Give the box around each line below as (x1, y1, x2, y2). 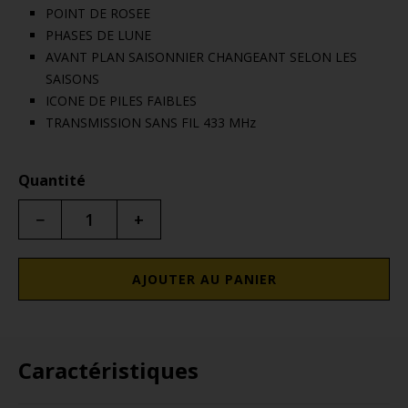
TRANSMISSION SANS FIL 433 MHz (46, 114, 256, 131)
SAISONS (46, 70, 99, 87)
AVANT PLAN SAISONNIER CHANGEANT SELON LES (46, 48, 357, 66)
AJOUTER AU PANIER (131, 270, 277, 288)
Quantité (18, 170, 86, 190)
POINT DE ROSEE (46, 5, 150, 22)
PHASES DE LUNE (46, 26, 151, 44)
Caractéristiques (18, 355, 199, 385)
